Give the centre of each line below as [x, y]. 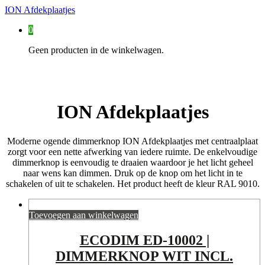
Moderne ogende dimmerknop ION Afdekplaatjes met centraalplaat [132, 141]
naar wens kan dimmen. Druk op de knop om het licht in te [132, 173]
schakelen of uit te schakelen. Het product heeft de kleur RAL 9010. [132, 183]
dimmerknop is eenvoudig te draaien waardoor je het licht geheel [132, 162]
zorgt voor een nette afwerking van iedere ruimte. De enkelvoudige [132, 151]
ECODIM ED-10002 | [144, 240]
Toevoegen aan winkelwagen [84, 215]
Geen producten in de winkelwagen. [96, 50]
